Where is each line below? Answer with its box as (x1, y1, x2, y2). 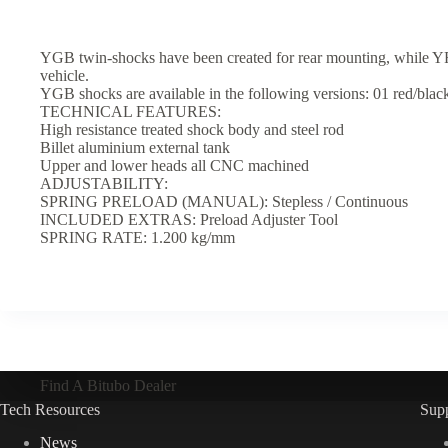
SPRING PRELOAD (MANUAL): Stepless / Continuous (40, 193, 408, 211)
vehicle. (40, 67, 89, 85)
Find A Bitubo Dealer (40, 377, 176, 395)
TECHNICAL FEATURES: (40, 103, 221, 121)
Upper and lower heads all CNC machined (40, 157, 309, 175)
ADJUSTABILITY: (40, 175, 168, 193)
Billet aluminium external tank (40, 139, 230, 157)
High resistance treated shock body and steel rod (40, 121, 344, 139)
